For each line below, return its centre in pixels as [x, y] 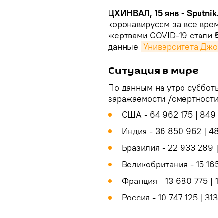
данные [124, 47]
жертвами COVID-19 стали [161, 36]
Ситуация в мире [153, 71]
